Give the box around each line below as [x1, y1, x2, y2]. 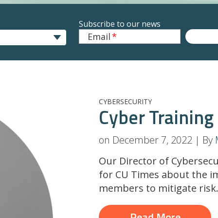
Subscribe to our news [78, 18, 161, 29]
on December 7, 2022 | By [99, 133, 216, 146]
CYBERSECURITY [99, 97, 152, 106]
